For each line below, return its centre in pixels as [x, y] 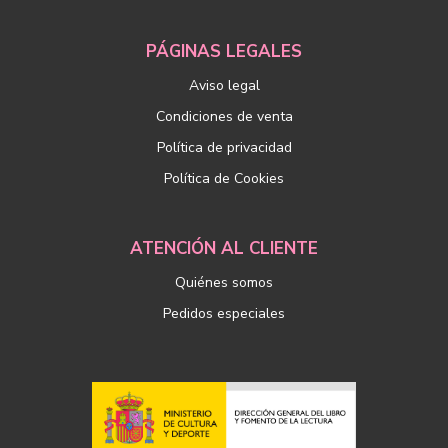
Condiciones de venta [224, 116]
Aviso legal [224, 85]
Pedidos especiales [224, 313]
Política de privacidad [224, 147]
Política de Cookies [224, 178]
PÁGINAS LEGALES [224, 51]
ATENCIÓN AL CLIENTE [224, 248]
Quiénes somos [224, 282]
